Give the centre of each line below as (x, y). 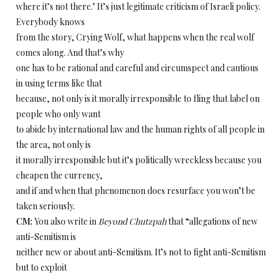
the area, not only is (53, 145)
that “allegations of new (212, 221)
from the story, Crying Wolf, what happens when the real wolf (135, 37)
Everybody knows (50, 22)
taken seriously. (45, 206)
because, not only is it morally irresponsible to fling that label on (138, 99)
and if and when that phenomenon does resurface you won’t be (136, 191)
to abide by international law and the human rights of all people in (140, 129)
